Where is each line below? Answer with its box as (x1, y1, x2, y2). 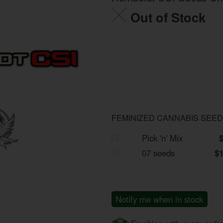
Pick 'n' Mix (142, 131, 183, 144)
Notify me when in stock (115, 193, 204, 205)
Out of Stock (130, 7, 206, 26)
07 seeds (142, 146, 175, 159)
